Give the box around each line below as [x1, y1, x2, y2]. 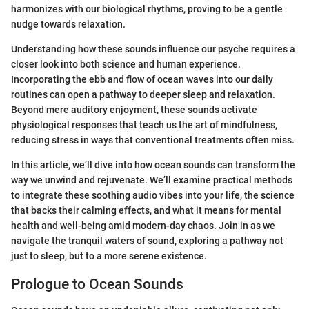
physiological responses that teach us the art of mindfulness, [11, 119, 277, 130]
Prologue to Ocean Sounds [11, 275, 183, 292]
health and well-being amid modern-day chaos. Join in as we [11, 219, 275, 231]
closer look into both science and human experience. [11, 58, 241, 70]
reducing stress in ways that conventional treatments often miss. [11, 134, 295, 146]
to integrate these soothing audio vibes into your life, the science [11, 189, 295, 201]
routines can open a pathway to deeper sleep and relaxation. [11, 88, 275, 100]
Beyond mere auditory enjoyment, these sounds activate [11, 103, 257, 115]
